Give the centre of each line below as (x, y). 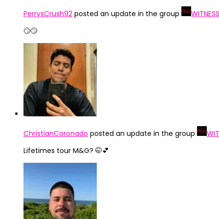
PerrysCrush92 (48, 14)
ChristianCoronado (56, 133)
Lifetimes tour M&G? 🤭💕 (66, 151)
